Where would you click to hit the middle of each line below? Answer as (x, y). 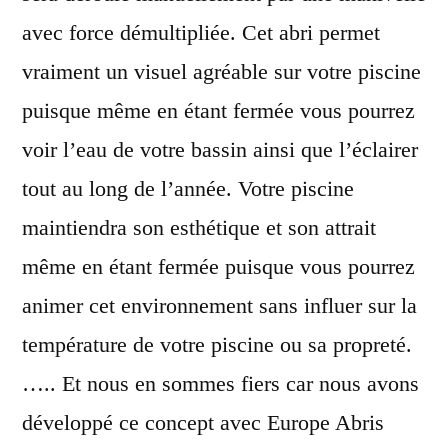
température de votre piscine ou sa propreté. (217, 344)
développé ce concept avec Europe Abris (203, 422)
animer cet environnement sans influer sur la (219, 305)
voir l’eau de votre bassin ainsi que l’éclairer (220, 149)
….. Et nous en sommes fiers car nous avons (220, 383)
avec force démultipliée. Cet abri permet (201, 32)
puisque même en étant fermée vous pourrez (218, 110)
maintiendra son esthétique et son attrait (199, 227)
